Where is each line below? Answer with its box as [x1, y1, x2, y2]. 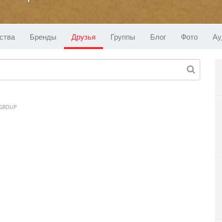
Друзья [71, 32, 96, 42]
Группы [111, 32, 135, 42]
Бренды [30, 32, 56, 42]
